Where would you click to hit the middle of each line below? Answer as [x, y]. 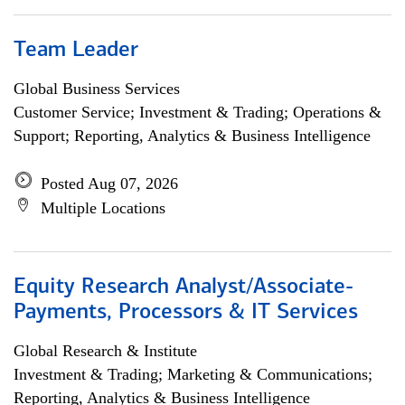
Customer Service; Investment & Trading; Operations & [198, 112]
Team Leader [76, 51]
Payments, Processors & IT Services [186, 313]
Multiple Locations [103, 208]
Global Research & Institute [105, 351]
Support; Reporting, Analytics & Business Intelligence [192, 136]
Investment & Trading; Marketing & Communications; [193, 374]
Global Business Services [97, 89]
